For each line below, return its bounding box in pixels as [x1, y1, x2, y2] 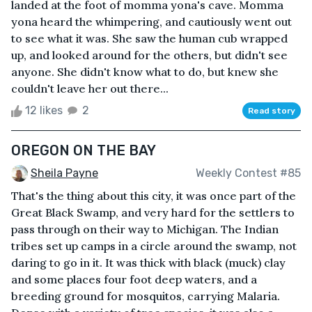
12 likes [22, 103, 65, 117]
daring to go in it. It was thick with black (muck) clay [11, 256, 286, 270]
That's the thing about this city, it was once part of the [11, 189, 296, 203]
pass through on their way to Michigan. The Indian [11, 222, 279, 237]
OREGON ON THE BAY [11, 141, 156, 159]
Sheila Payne [31, 166, 98, 180]
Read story [248, 105, 295, 116]
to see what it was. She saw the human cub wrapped [11, 31, 288, 45]
